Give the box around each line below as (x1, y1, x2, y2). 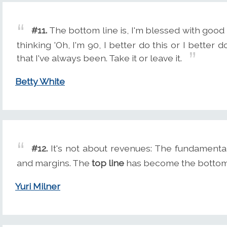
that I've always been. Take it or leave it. (17, 52, 182, 63)
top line (92, 157, 124, 168)
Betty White (15, 76, 65, 87)
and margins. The (17, 157, 92, 168)
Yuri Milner (15, 181, 60, 192)
